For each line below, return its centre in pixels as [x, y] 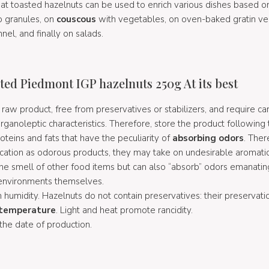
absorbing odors [208, 138]
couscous [76, 19]
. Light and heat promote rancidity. [124, 210]
